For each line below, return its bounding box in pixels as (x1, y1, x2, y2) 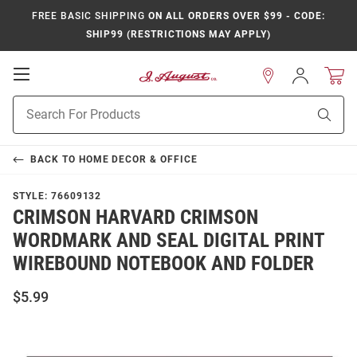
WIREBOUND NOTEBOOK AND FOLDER (13, 252, 314, 275)
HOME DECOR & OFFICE (78, 154, 198, 165)
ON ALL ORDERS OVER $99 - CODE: (144, 10, 325, 22)
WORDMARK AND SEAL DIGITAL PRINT (13, 229, 324, 252)
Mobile (29, 81, 76, 97)
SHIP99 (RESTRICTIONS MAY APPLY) (86, 29, 271, 40)
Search (13, 114, 47, 127)
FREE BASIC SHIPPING (32, 10, 145, 22)
